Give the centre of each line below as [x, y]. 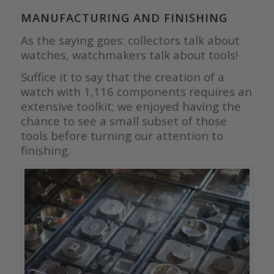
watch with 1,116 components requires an [136, 91]
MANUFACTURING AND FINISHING [124, 18]
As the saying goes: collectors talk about [130, 40]
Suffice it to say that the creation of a [122, 76]
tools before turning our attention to [122, 135]
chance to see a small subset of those [124, 120]
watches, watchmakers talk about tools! [129, 55]
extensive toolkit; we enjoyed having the [131, 106]
